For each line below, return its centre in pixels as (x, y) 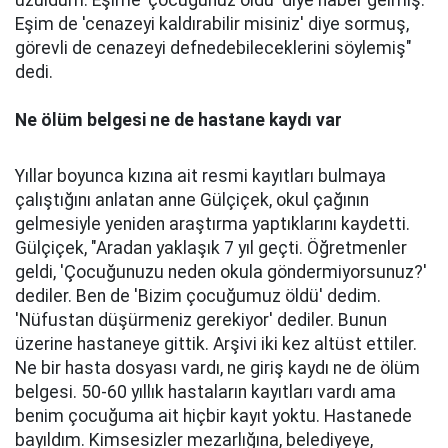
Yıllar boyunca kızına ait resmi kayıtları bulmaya (200, 176)
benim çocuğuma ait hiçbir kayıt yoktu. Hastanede (213, 416)
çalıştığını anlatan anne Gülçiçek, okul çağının (192, 200)
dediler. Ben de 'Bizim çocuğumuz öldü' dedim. (198, 296)
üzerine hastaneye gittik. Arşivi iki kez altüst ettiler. (216, 344)
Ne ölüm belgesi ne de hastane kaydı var (178, 120)
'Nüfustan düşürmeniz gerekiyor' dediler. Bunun (201, 320)
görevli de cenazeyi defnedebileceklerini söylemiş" (213, 48)
